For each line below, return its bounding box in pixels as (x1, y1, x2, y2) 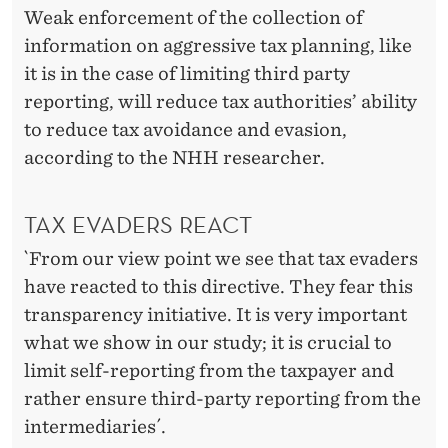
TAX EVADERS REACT (24, 208, 252, 239)
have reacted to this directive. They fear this (24, 275, 413, 297)
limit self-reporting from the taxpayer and (24, 359, 394, 381)
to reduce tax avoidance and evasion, (24, 119, 347, 141)
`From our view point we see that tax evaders (24, 247, 418, 269)
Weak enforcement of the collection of (24, 7, 363, 29)
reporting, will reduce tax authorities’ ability (24, 91, 417, 113)
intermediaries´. (24, 415, 166, 437)
